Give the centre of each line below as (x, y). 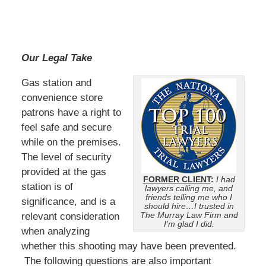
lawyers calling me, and (189, 188)
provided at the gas (64, 172)
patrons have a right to (71, 112)
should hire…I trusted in (189, 206)
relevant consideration (72, 216)
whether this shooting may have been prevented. (129, 246)
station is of (47, 186)
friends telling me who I (189, 197)
